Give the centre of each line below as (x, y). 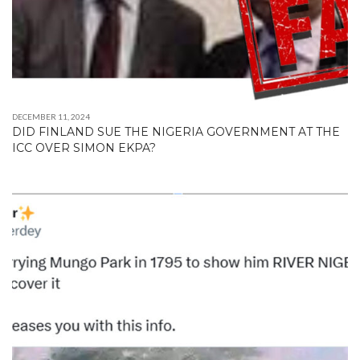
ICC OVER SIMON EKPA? (84, 148)
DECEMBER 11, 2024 (51, 117)
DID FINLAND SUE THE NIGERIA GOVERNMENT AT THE (176, 132)
